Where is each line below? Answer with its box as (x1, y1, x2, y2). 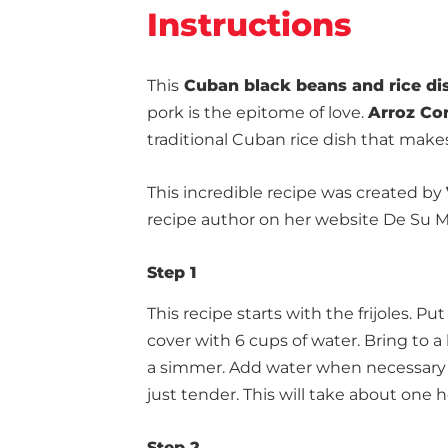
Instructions (147, 5, 352, 44)
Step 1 (147, 263, 196, 282)
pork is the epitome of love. (147, 103, 368, 122)
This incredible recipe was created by (147, 183, 446, 202)
